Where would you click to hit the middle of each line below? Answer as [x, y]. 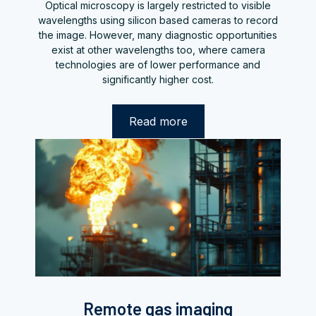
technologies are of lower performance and [158, 65]
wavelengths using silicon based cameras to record [158, 20]
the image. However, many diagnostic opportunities [158, 35]
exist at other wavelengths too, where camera [158, 50]
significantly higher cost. [158, 80]
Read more [158, 122]
